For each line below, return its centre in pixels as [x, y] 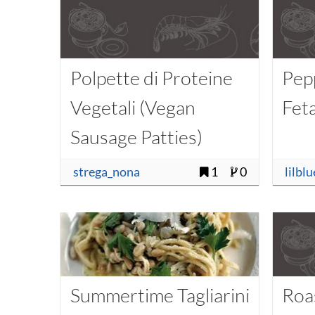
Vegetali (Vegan [133, 107]
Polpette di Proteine [151, 77]
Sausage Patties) [136, 136]
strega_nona [106, 172]
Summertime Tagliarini [160, 295]
